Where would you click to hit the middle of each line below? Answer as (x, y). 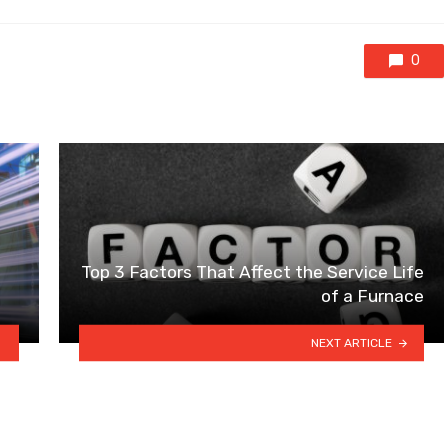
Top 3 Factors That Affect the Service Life (252, 272)
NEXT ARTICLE (352, 342)
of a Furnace (372, 296)
